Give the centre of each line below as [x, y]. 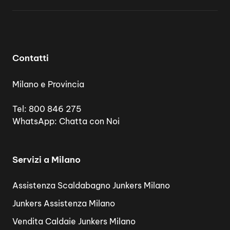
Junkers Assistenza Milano [64, 203]
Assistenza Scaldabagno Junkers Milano [91, 185]
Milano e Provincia [48, 84]
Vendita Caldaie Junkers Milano [74, 221]
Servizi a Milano [46, 159]
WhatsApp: [36, 121]
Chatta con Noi [89, 121]
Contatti [31, 58]
